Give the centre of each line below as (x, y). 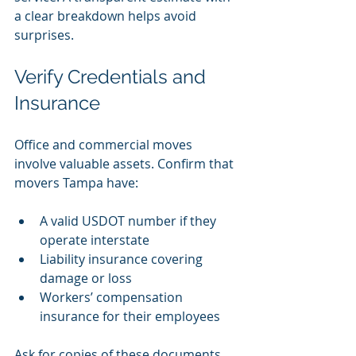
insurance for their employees (130, 317)
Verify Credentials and (112, 77)
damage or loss (86, 279)
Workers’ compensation (113, 298)
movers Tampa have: (76, 183)
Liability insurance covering (123, 259)
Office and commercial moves (105, 145)
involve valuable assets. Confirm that (126, 164)
